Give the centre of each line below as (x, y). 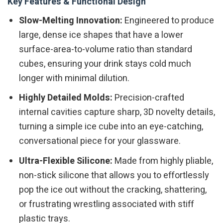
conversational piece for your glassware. (100, 141)
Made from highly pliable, (163, 161)
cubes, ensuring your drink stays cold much (105, 64)
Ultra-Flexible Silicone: (66, 161)
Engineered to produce (168, 20)
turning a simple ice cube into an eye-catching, (111, 127)
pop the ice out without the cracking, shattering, (113, 190)
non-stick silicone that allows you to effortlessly (114, 176)
